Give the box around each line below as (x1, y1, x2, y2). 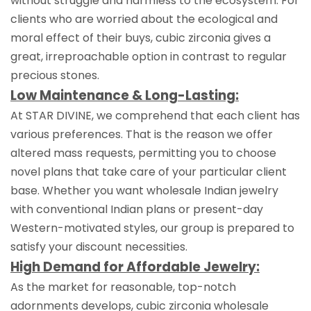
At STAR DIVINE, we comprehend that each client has (10, 107, 300, 124)
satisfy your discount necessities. (10, 238, 187, 255)
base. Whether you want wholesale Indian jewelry (10, 182, 278, 199)
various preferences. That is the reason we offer (10, 126, 273, 142)
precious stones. (10, 67, 99, 83)
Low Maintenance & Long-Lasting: (10, 85, 239, 105)
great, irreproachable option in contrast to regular (10, 48, 287, 65)
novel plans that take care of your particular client (10, 163, 287, 180)
